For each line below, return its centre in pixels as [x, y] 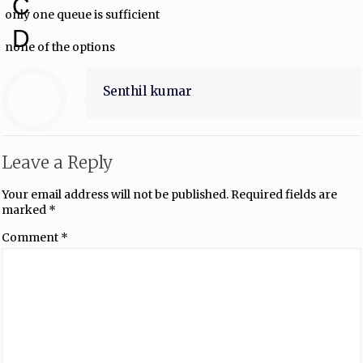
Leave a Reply [57, 162]
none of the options [60, 47]
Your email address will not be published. [115, 194]
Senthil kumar [147, 91]
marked [25, 209]
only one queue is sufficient [83, 14]
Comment [31, 237]
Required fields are [284, 194]
